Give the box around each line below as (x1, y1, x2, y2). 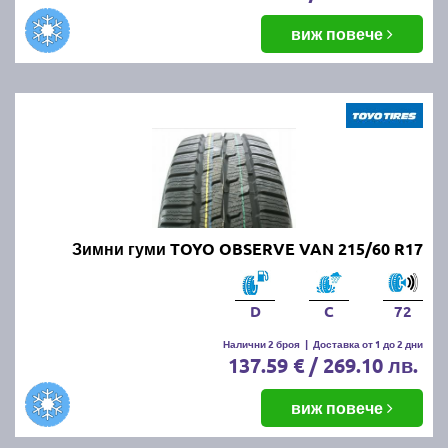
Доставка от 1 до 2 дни (313, 335, 423, 351)
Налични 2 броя (223, 335, 300, 351)
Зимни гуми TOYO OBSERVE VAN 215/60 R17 (72, 237, 423, 259)
